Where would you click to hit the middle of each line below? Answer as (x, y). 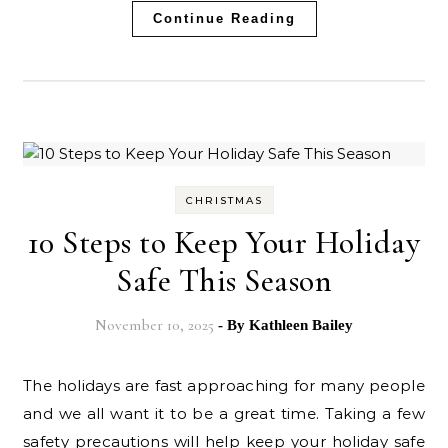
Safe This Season (224, 281)
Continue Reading (224, 19)
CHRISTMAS (224, 201)
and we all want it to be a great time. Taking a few (224, 414)
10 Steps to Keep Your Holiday (224, 243)
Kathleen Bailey (301, 325)
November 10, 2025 (154, 325)
